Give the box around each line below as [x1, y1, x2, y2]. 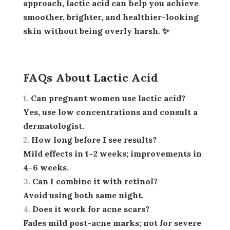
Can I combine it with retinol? [32, 176, 158, 187]
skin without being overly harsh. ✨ [23, 26, 169, 36]
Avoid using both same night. [23, 190, 144, 201]
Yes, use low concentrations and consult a [23, 107, 198, 118]
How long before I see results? [31, 135, 157, 145]
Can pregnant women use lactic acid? [31, 93, 185, 104]
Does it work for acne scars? [32, 204, 149, 215]
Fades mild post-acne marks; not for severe [23, 218, 201, 228]
